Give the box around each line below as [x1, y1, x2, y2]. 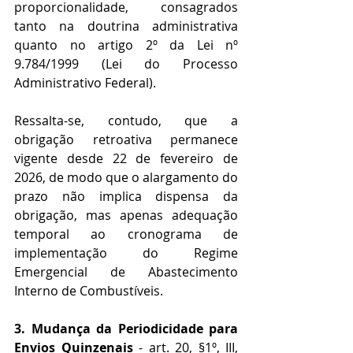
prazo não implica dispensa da [14, 188, 238, 206]
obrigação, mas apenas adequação [14, 206, 238, 225]
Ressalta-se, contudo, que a [14, 112, 238, 130]
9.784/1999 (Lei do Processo [14, 55, 238, 73]
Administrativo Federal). [14, 74, 156, 92]
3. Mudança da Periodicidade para [14, 320, 238, 338]
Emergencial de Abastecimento [14, 263, 238, 281]
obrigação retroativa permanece [14, 131, 238, 149]
